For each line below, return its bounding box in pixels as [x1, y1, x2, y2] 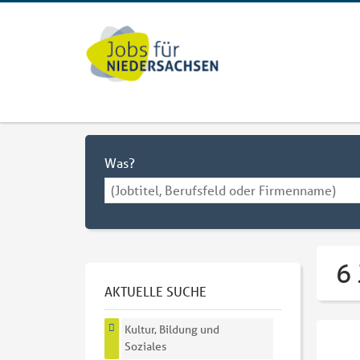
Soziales [125, 339, 167, 354]
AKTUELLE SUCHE [104, 282, 207, 300]
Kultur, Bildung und [125, 322, 220, 337]
